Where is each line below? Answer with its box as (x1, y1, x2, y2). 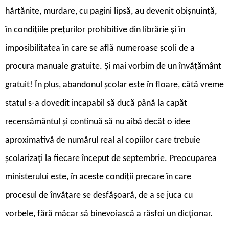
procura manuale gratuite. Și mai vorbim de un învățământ (5, 61, 221, 72)
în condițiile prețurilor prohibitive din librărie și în (5, 25, 185, 35)
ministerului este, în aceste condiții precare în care (5, 172, 191, 182)
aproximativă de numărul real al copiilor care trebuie (5, 135, 200, 145)
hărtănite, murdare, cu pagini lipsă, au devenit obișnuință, (5, 6, 217, 16)
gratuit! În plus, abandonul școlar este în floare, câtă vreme (5, 80, 224, 90)
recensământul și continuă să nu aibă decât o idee (5, 117, 190, 127)
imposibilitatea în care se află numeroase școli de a (5, 43, 195, 53)
